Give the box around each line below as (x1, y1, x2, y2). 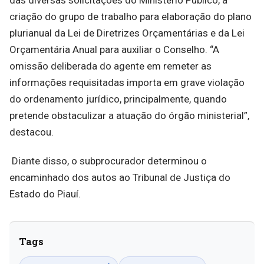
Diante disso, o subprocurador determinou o (9, 154, 207, 167)
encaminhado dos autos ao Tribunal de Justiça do (9, 171, 230, 183)
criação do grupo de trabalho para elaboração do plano (9, 10, 252, 22)
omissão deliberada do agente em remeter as (9, 60, 212, 72)
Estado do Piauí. (9, 187, 81, 200)
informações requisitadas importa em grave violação (9, 76, 245, 88)
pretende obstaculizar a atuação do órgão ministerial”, (9, 109, 249, 121)
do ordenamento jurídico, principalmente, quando (9, 93, 227, 105)
